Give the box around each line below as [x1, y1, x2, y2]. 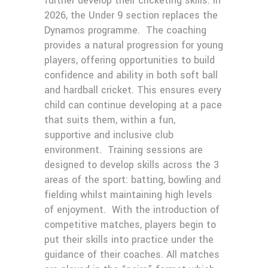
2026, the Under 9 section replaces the [44, 8, 218, 22]
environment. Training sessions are [44, 143, 203, 157]
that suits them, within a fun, [44, 113, 175, 127]
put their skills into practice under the [44, 233, 214, 246]
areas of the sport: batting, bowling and [44, 173, 221, 187]
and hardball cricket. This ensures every [44, 83, 221, 97]
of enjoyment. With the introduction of [44, 203, 220, 217]
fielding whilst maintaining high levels [44, 188, 212, 202]
